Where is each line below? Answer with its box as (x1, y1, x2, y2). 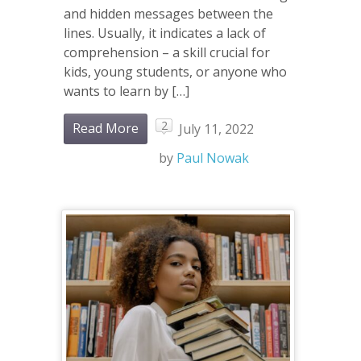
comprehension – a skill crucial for (64, 44, 270, 62)
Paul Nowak (176, 149, 249, 168)
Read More (73, 119, 139, 138)
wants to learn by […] (64, 82, 189, 101)
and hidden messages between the (64, 5, 273, 23)
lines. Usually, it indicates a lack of (64, 24, 266, 43)
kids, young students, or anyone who (64, 63, 287, 81)
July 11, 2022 (179, 119, 254, 138)
